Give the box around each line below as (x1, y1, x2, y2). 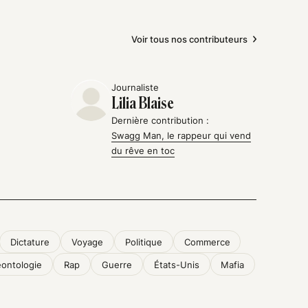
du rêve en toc (111, 145, 175, 157)
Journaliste (111, 82, 159, 93)
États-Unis (153, 258, 199, 270)
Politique (124, 236, 162, 247)
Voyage (71, 236, 103, 247)
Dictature (10, 236, 50, 247)
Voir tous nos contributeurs (131, 34, 247, 45)
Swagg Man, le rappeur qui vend (111, 130, 252, 142)
